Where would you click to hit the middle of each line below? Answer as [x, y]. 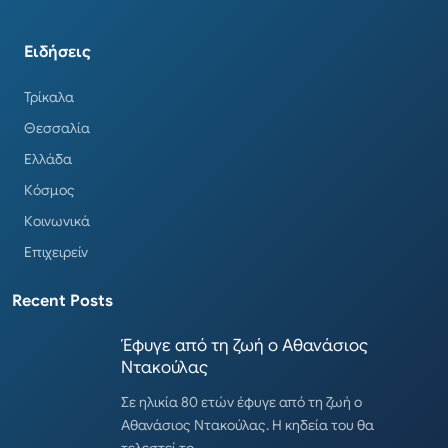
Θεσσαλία [57, 128]
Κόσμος [49, 190]
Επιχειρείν [56, 252]
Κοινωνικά [57, 221]
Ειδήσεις [57, 52]
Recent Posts [62, 301]
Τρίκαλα [49, 97]
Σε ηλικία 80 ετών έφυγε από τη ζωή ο [241, 402]
